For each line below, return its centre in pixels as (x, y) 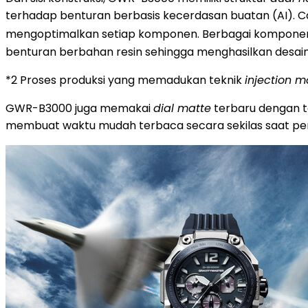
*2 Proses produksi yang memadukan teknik (125, 80)
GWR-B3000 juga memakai (79, 108)
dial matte (182, 108)
